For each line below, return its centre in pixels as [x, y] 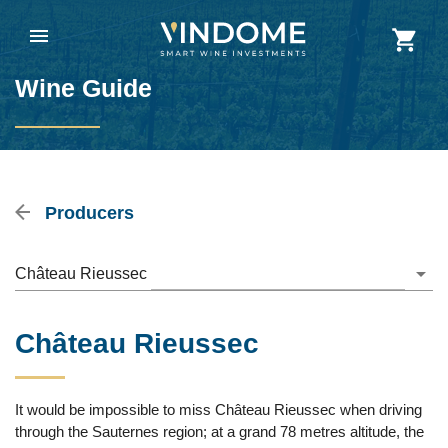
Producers [87, 213]
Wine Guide [83, 88]
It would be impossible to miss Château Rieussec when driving [218, 409]
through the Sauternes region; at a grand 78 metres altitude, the [219, 431]
